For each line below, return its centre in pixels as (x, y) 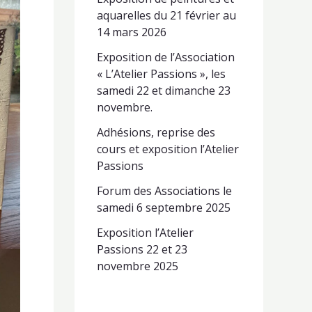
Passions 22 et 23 (142, 250)
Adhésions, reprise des (156, 133)
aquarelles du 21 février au (166, 16)
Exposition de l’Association (165, 57)
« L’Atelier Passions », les (161, 74)
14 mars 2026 (131, 32)
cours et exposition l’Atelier (167, 149)
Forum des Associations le (164, 191)
